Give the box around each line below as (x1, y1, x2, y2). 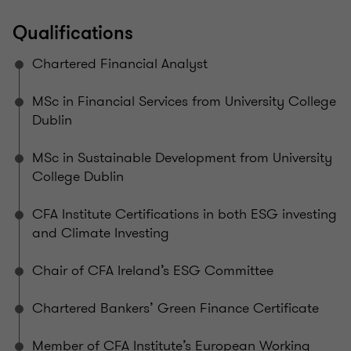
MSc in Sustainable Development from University (32, 147, 332, 168)
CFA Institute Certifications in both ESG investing (32, 204, 337, 225)
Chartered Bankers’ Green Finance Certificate (32, 298, 319, 319)
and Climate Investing (32, 223, 169, 244)
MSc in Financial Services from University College (32, 91, 336, 112)
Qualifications (13, 21, 133, 46)
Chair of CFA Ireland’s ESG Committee (32, 260, 273, 281)
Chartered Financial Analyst (32, 53, 208, 74)
